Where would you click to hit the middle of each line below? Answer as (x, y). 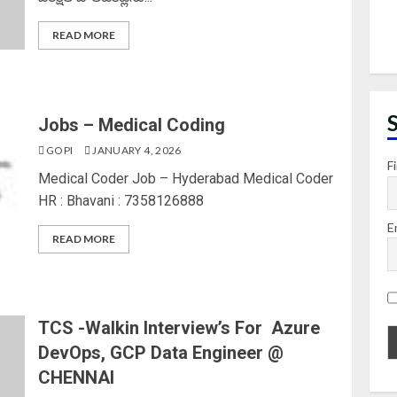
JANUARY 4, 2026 (136, 150)
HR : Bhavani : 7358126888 (121, 200)
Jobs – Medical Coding (132, 125)
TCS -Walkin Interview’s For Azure (179, 328)
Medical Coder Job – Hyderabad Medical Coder (186, 178)
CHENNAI (77, 378)
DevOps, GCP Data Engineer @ (161, 353)
